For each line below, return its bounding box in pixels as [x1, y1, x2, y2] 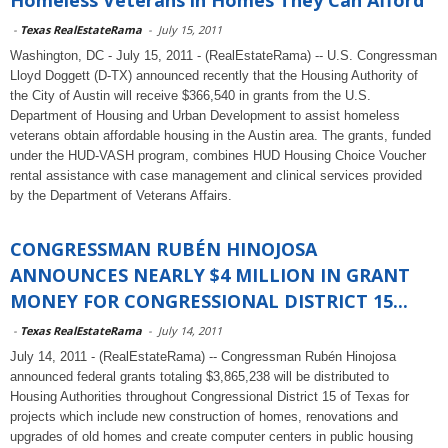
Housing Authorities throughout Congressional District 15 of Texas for [10, 389, 409, 404]
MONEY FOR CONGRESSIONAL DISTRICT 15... [10, 289, 408, 313]
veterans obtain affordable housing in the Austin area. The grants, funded [10, 128, 431, 143]
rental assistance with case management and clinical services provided [10, 168, 422, 183]
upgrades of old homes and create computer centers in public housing [10, 429, 413, 444]
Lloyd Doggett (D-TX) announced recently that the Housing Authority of [10, 68, 418, 83]
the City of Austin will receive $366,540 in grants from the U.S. [10, 88, 371, 103]
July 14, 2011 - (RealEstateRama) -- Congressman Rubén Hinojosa [10, 349, 396, 364]
